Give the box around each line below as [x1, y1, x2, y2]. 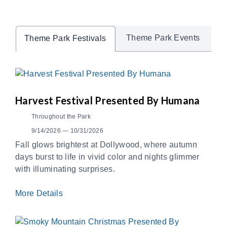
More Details [15, 189, 65, 198]
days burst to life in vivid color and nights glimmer [15, 153, 200, 162]
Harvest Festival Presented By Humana [15, 94, 200, 107]
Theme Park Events [126, 33, 200, 42]
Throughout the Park [31, 113, 91, 121]
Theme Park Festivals [24, 33, 106, 43]
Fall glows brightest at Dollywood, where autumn [15, 140, 198, 149]
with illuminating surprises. [15, 165, 115, 174]
